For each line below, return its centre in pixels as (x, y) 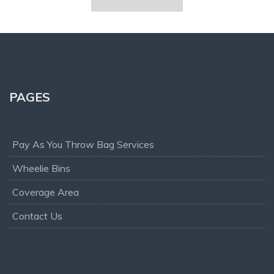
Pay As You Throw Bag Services (83, 145)
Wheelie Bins (41, 168)
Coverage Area (46, 192)
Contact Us (37, 216)
